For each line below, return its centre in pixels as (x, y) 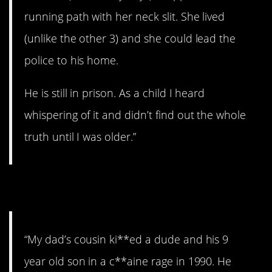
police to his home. (72, 60)
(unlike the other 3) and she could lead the (130, 38)
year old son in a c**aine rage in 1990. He (128, 261)
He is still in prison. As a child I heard (115, 93)
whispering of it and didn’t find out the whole (135, 114)
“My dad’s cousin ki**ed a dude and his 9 (127, 240)
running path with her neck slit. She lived (125, 16)
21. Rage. (57, 188)
